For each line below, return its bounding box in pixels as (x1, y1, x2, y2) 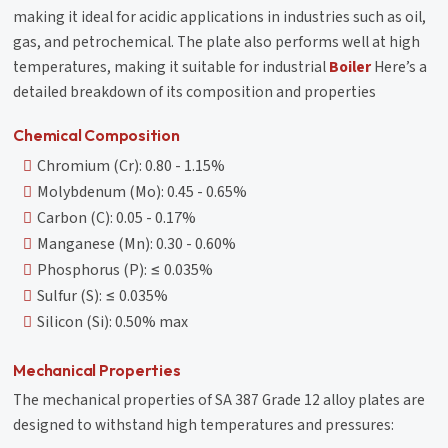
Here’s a (371, 55, 428, 78)
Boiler (329, 55, 372, 78)
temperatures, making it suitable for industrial (13, 55, 330, 78)
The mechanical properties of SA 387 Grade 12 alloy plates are (13, 388, 426, 411)
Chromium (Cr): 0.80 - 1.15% (37, 154, 226, 177)
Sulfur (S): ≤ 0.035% (37, 284, 169, 307)
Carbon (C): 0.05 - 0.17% (37, 206, 197, 229)
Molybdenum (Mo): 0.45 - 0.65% (37, 180, 248, 203)
